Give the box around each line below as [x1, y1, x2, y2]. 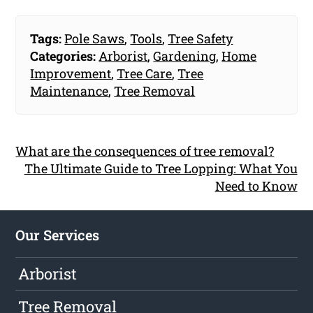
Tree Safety [168, 30, 233, 47]
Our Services [15, 225, 100, 244]
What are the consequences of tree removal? [15, 143, 275, 159]
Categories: [30, 48, 96, 64]
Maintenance [30, 82, 109, 99]
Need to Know [214, 177, 298, 194]
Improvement [30, 65, 112, 82]
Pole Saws [64, 30, 125, 47]
